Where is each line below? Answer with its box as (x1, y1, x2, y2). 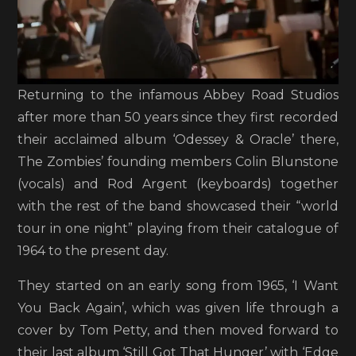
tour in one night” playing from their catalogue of (17, 220, 339, 236)
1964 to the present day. (17, 242, 169, 258)
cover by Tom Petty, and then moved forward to (17, 322, 339, 338)
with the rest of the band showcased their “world (17, 198, 339, 214)
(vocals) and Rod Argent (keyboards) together (17, 176, 339, 192)
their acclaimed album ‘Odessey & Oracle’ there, (17, 131, 339, 147)
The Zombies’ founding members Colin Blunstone (17, 153, 339, 169)
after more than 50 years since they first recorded (17, 109, 339, 125)
